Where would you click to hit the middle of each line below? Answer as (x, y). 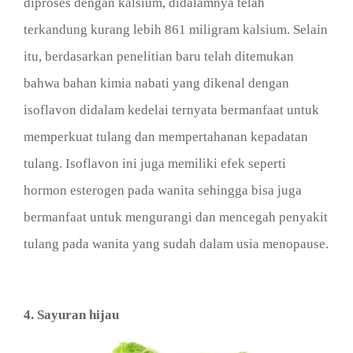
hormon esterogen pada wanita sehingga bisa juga (163, 191)
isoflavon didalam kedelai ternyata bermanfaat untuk (171, 110)
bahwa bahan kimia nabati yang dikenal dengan (156, 84)
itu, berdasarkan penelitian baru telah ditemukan (159, 57)
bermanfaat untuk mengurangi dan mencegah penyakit (176, 217)
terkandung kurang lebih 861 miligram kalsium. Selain (176, 30)
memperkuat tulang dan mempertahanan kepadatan (166, 137)
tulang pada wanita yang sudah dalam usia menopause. (176, 244)
